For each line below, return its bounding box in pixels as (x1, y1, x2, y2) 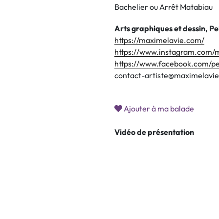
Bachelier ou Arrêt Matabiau (114, 2, 213, 12)
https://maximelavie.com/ (114, 35, 204, 45)
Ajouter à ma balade (122, 104, 194, 113)
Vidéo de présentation (114, 127, 194, 137)
